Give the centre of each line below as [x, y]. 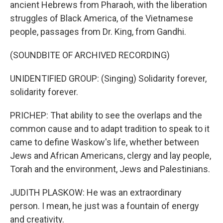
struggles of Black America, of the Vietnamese [102, 18]
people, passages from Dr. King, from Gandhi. [98, 32]
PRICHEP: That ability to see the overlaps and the [106, 115]
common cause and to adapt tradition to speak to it [110, 129]
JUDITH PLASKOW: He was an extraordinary [96, 192]
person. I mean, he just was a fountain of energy [105, 206]
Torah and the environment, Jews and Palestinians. [110, 169]
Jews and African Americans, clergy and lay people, [111, 156]
